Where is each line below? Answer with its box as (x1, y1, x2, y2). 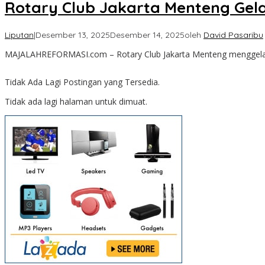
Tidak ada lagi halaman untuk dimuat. (5, 96, 147, 108)
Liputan (5, 30, 34, 41)
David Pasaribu (203, 30, 263, 41)
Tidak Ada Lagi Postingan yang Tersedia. (5, 76, 160, 88)
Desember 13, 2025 (35, 30, 110, 41)
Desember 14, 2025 (110, 30, 185, 41)
